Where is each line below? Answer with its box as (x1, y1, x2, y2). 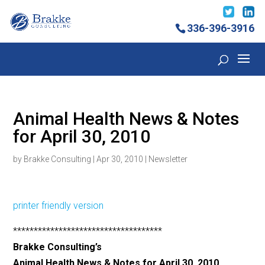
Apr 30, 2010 (96, 154, 144, 164)
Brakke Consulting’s (13, 241, 102, 253)
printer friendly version (13, 200, 104, 212)
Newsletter (148, 154, 188, 164)
